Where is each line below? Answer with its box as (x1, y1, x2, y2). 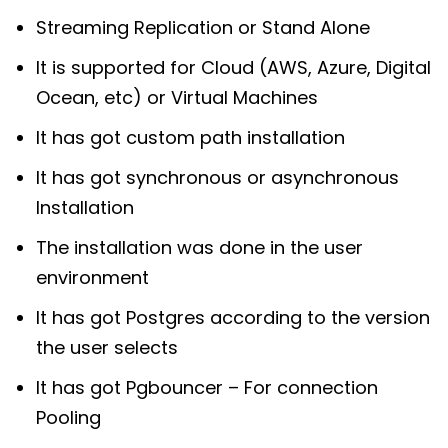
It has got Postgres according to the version (36, 304, 430, 330)
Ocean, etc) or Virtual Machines (36, 84, 318, 110)
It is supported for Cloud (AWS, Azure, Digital (36, 54, 431, 80)
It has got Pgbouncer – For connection (36, 374, 378, 400)
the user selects (36, 334, 178, 360)
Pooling (36, 404, 101, 430)
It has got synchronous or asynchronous (36, 164, 399, 190)
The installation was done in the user (36, 234, 363, 260)
